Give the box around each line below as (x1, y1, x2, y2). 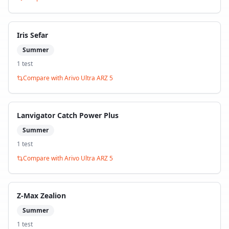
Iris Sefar (17, 30, 48, 40)
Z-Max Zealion (17, 191, 66, 200)
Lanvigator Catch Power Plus (17, 110, 119, 120)
